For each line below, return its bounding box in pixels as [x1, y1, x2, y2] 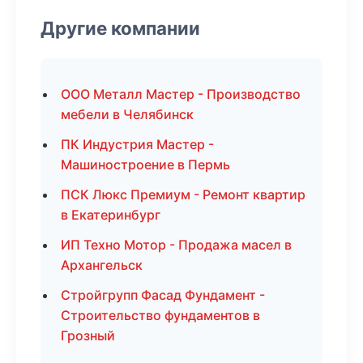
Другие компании [41, 17, 200, 39]
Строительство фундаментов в [61, 307, 260, 323]
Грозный [61, 327, 115, 344]
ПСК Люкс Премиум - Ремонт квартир [61, 186, 305, 203]
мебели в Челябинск [61, 106, 194, 122]
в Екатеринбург [61, 207, 160, 223]
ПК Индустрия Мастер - [61, 136, 214, 152]
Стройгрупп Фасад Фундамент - [61, 287, 265, 303]
